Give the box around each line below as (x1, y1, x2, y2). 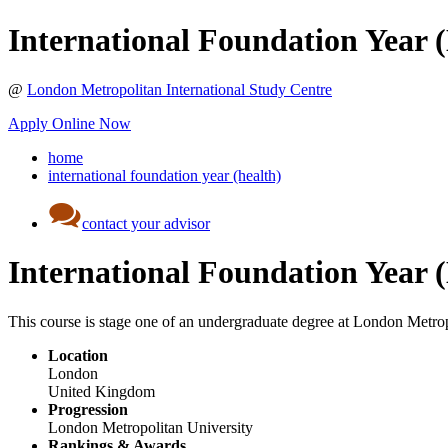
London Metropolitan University (48, 418, 253, 436)
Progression (48, 400, 128, 418)
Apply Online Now (8, 114, 131, 132)
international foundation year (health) (48, 166, 281, 184)
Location (48, 346, 108, 364)
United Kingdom (48, 382, 155, 400)
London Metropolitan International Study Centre (27, 80, 332, 98)
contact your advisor (82, 214, 210, 232)
